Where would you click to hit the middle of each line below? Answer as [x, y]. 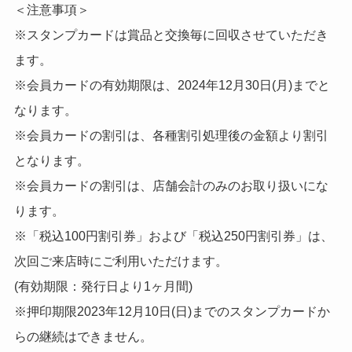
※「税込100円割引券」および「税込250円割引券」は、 [173, 235]
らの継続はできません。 [83, 336]
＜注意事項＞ [51, 9]
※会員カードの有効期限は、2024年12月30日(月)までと [172, 84]
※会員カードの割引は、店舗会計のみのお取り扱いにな [171, 185]
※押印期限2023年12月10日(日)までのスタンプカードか [172, 311]
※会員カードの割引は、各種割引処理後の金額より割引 [171, 135]
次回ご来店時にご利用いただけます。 [121, 260]
